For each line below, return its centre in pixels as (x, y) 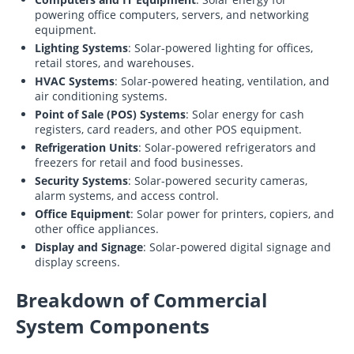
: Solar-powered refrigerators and (227, 147)
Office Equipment (83, 214)
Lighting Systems (81, 48)
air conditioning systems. (101, 96)
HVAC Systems (75, 81)
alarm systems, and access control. (127, 196)
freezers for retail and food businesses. (139, 162)
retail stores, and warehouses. (115, 63)
